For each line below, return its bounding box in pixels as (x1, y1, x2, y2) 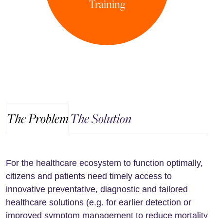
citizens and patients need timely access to (6, 171, 172, 181)
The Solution (70, 109, 131, 127)
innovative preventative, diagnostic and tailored (6, 184, 188, 194)
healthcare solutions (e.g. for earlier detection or (6, 198, 191, 207)
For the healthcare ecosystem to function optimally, (6, 158, 203, 168)
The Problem (6, 109, 69, 127)
